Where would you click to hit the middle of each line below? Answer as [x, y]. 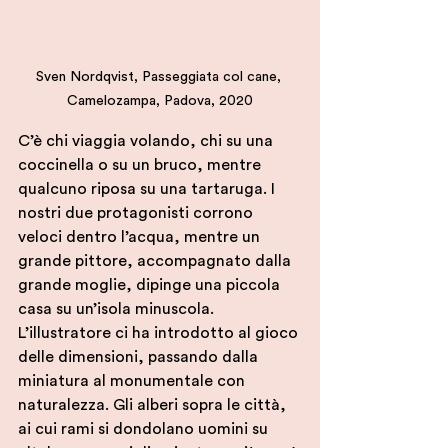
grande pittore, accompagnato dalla [156, 260]
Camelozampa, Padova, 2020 [160, 100]
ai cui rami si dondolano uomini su [145, 428]
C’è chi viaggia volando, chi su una [147, 140]
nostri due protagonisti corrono [137, 212]
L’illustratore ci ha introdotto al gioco [160, 332]
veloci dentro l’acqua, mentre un [141, 236]
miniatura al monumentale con [133, 380]
